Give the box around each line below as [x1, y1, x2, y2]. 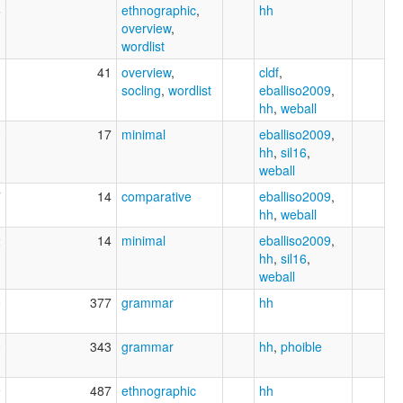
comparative [121, 186, 192, 205]
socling [121, 80, 161, 99]
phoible [281, 336, 322, 355]
